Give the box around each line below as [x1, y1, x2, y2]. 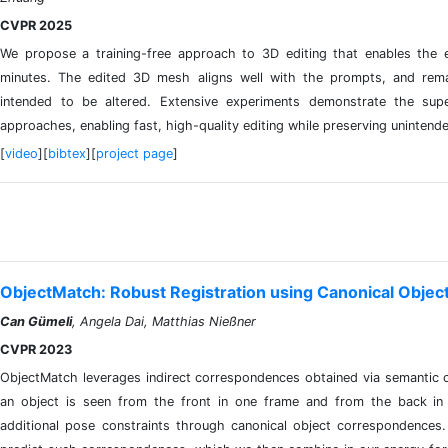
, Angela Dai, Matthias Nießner [72, 313, 257, 329]
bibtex [48, 145, 87, 161]
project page [96, 145, 174, 161]
